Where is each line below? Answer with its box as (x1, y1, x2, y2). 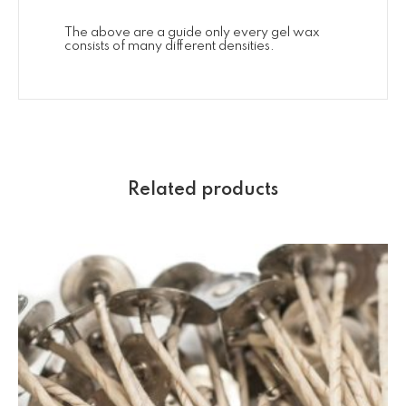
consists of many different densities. (64, 40, 275, 53)
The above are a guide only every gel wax (64, 26, 320, 40)
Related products (128, 181, 278, 200)
